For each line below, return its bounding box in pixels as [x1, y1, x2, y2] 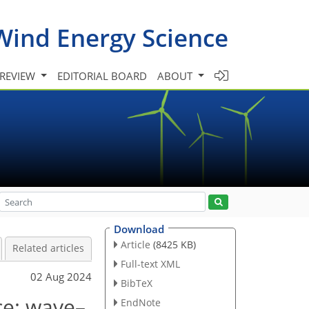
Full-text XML [120, 257, 180, 270]
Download [114, 222, 164, 236]
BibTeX [120, 276, 152, 290]
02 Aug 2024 [30, 269, 92, 283]
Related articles [12, 242, 84, 255]
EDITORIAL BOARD [57, 68, 148, 83]
